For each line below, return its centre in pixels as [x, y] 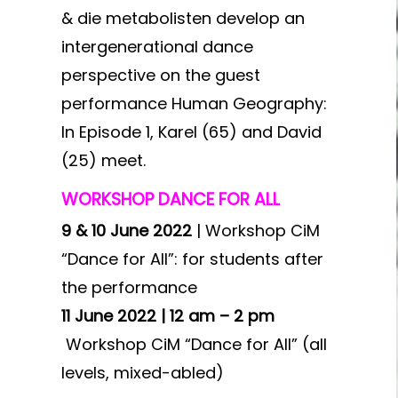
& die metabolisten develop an [183, 18]
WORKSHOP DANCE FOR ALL [170, 199]
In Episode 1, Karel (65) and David [191, 132]
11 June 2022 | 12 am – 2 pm [167, 316]
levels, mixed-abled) [142, 373]
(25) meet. [103, 160]
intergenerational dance [157, 47]
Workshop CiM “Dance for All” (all [194, 344]
